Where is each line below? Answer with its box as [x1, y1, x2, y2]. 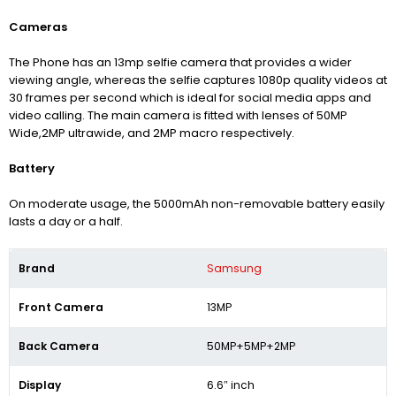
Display [19, 377, 61, 393]
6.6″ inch [207, 377, 255, 393]
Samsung [207, 261, 262, 277]
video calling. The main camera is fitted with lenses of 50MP [9, 107, 347, 125]
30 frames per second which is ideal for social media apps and [9, 89, 371, 107]
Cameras [9, 19, 67, 36]
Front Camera [19, 300, 103, 316]
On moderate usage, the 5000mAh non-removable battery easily [9, 195, 385, 213]
